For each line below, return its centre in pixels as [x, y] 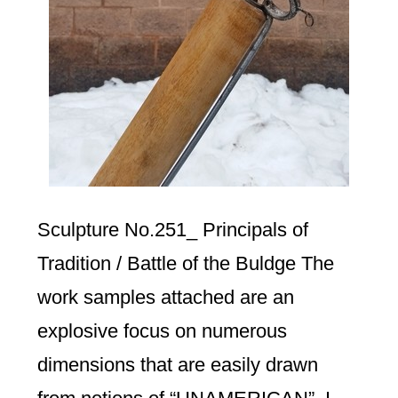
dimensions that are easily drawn [178, 365]
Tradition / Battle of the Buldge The [186, 263]
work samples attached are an [166, 297]
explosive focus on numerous [163, 331]
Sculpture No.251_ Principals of [173, 230]
